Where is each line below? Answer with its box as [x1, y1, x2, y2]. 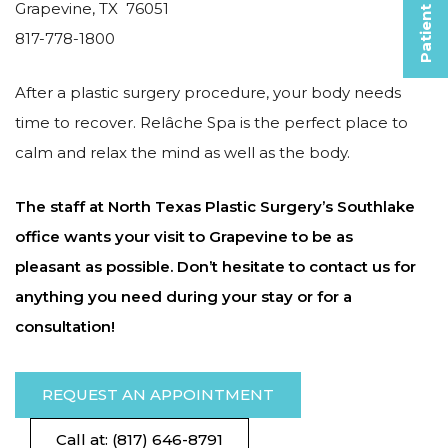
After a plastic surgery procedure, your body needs [15, 83, 401, 102]
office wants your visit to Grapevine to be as [15, 227, 353, 246]
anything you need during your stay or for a [15, 287, 352, 306]
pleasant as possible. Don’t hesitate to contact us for [15, 257, 416, 276]
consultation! [15, 317, 115, 336]
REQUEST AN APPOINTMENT [42, 385, 274, 404]
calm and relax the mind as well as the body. [15, 143, 350, 162]
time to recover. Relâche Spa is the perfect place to [15, 113, 408, 132]
